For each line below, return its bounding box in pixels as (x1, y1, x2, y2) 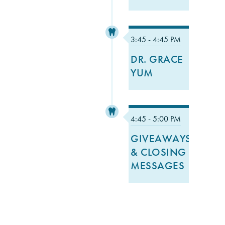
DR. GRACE (131, 52, 183, 66)
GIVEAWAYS (131, 131, 191, 145)
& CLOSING (131, 145, 186, 159)
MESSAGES (131, 158, 185, 172)
